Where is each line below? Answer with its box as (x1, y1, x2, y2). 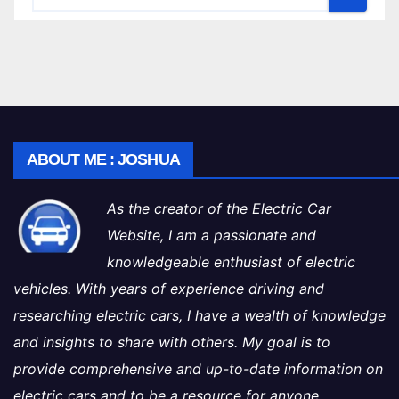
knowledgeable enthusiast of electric (107, 252, 355, 271)
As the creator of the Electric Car (107, 199, 331, 217)
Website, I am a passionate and (107, 225, 316, 244)
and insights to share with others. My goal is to (13, 332, 330, 351)
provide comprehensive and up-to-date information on (13, 359, 383, 378)
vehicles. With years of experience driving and (13, 279, 324, 297)
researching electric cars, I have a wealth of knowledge (13, 305, 386, 324)
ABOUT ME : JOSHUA (27, 150, 180, 168)
